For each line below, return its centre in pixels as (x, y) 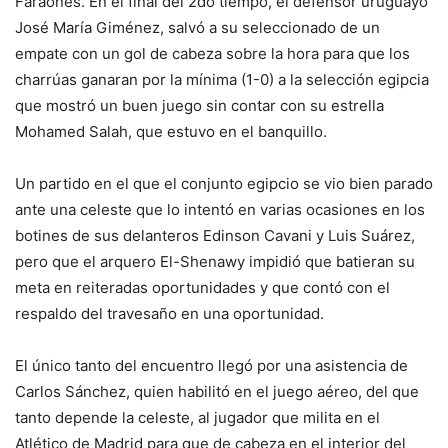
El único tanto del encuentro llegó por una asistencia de (211, 365)
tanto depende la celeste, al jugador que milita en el (197, 417)
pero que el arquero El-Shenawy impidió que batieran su (215, 261)
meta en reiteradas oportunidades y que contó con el (202, 287)
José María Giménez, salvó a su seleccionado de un (197, 27)
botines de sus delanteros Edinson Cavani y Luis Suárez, (215, 235)
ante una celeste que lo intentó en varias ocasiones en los (220, 209)
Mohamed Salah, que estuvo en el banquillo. (171, 131)
